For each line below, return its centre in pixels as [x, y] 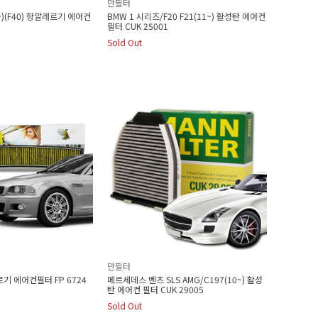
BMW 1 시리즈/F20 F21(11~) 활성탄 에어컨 [186, 16]
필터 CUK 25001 [138, 26]
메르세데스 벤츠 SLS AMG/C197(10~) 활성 [185, 279]
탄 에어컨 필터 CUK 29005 [155, 289]
